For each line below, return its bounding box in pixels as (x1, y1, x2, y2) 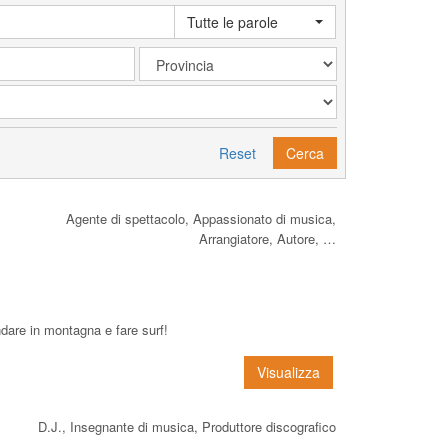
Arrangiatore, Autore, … (199, 228, 336, 248)
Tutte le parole (187, 11, 279, 32)
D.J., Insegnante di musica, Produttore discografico (38, 416, 336, 436)
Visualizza (257, 361, 320, 382)
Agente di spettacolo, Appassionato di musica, (66, 208, 336, 228)
